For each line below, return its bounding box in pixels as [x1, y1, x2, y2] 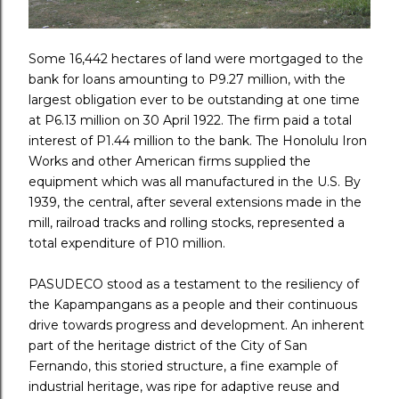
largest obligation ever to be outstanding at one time [28, 91, 360, 108]
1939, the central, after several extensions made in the [28, 193, 362, 210]
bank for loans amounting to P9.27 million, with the [28, 70, 346, 87]
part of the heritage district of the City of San [28, 337, 307, 354]
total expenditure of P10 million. [28, 234, 229, 251]
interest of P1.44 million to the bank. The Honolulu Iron [28, 132, 367, 149]
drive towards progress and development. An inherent [28, 316, 364, 333]
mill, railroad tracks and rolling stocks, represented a [28, 214, 345, 231]
